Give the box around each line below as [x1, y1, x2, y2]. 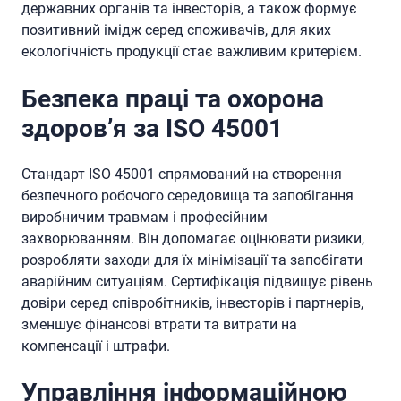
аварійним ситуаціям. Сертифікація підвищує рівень [21, 272, 373, 290]
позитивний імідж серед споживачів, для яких [21, 21, 331, 39]
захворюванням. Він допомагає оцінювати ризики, [21, 229, 364, 247]
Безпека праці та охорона [21, 83, 324, 114]
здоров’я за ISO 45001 [21, 113, 283, 143]
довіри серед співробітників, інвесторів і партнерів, [21, 294, 363, 311]
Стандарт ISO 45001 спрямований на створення [21, 165, 342, 183]
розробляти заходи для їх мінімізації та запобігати [21, 251, 363, 269]
